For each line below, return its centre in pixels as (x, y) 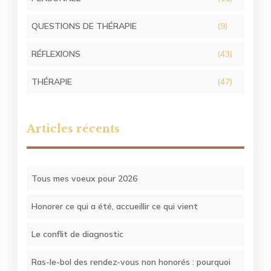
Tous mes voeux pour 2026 (85, 178)
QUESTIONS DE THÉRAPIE (84, 26)
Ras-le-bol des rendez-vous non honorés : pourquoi (131, 262)
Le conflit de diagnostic (78, 234)
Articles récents (73, 129)
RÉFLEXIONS (56, 54)
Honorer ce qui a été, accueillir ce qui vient (115, 206)
